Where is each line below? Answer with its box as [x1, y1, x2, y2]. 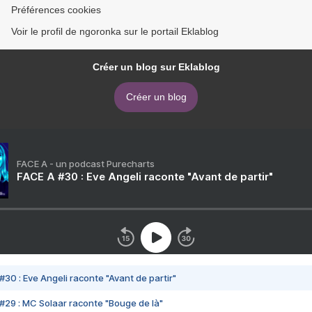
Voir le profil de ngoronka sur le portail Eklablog [11, 26, 219, 38]
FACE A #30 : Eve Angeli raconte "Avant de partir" [17, 170, 273, 184]
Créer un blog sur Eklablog [92, 61, 220, 73]
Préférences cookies [11, 4, 101, 16]
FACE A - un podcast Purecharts [17, 158, 155, 170]
